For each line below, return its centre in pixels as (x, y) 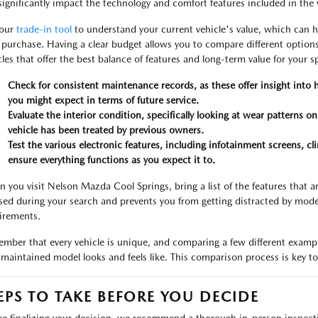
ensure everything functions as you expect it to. (111, 160)
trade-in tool (44, 29)
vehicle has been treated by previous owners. (105, 130)
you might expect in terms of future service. (103, 100)
